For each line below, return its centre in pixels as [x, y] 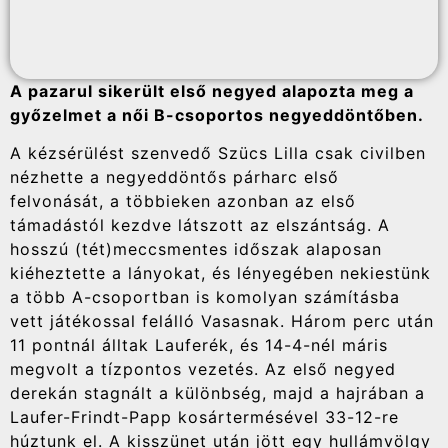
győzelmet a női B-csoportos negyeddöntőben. [217, 114]
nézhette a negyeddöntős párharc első [174, 177]
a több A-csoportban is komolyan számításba [205, 297]
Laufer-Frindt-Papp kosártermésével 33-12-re [204, 417]
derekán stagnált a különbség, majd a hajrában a [217, 393]
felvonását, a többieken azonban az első [183, 201]
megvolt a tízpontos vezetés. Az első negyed [203, 369]
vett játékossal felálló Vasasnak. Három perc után [222, 321]
